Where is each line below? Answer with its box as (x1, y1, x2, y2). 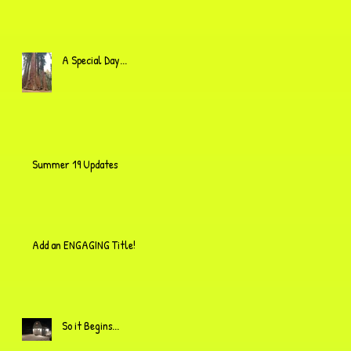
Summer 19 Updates (32, 155, 118, 172)
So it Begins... (62, 317, 119, 334)
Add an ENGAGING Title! (32, 236, 136, 253)
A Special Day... (62, 51, 127, 68)
